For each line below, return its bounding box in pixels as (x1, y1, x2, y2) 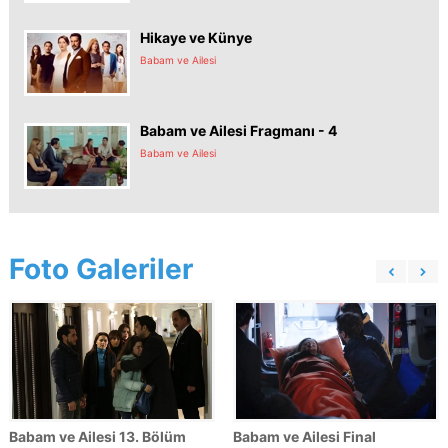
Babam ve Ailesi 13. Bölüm (9, 427, 186, 445)
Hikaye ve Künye (140, 29, 252, 46)
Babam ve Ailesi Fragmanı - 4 (140, 122, 337, 139)
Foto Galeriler (9, 252, 193, 286)
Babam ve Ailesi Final (233, 427, 376, 445)
